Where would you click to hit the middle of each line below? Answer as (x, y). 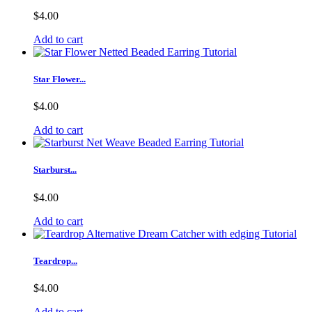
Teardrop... (55, 260)
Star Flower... (60, 79)
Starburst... (55, 170)
